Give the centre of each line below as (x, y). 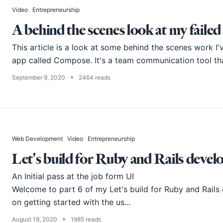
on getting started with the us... (71, 202)
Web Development (37, 139)
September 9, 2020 (39, 78)
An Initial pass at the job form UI (73, 176)
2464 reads (95, 78)
